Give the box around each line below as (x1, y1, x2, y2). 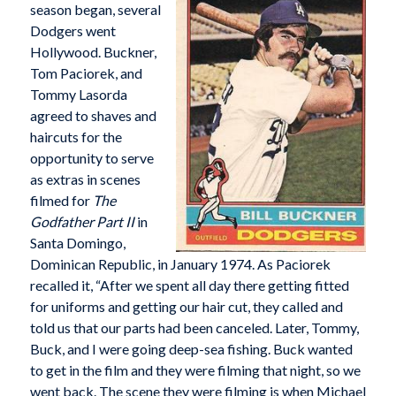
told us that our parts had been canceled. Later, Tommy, (29, 319, 359, 337)
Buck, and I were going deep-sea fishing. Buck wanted (29, 340, 353, 358)
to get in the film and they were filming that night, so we (29, 362, 361, 379)
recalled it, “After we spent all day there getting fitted (29, 277, 349, 294)
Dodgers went (29, 22, 116, 40)
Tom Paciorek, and (29, 65, 142, 82)
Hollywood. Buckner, (29, 43, 156, 61)
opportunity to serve (29, 149, 154, 167)
